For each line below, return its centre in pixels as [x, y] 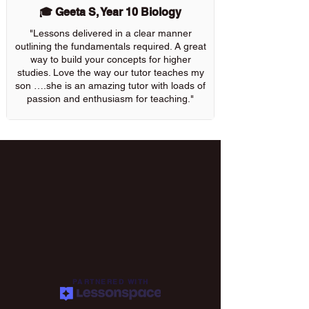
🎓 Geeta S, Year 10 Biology [110, 12]
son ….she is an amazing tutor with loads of [110, 86]
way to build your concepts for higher [110, 59]
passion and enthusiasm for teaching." [110, 99]
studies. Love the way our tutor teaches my [110, 72]
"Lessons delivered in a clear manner [110, 33]
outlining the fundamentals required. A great [110, 46]
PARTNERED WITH [110, 281]
